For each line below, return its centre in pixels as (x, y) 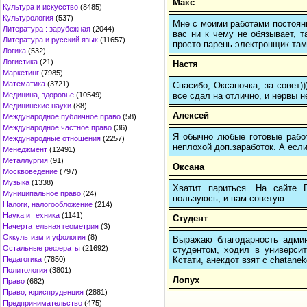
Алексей (191, 115)
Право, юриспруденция (43, 292)
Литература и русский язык (50, 40)
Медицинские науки (37, 106)
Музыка (16, 182)
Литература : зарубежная (47, 29)
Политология (25, 270)
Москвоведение (30, 171)
